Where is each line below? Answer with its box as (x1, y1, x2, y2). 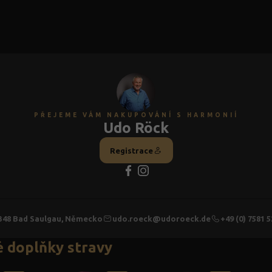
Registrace (109, 146, 153, 155)
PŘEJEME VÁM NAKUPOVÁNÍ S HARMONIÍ (33, 112, 239, 118)
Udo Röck (103, 120, 169, 136)
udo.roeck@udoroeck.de (112, 214, 211, 223)
